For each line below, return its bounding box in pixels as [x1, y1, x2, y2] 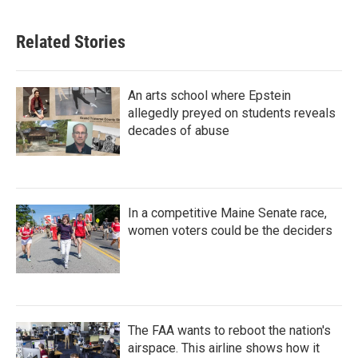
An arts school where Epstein [128, 88, 291, 103]
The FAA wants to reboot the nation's [128, 323, 331, 338]
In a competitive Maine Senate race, [128, 205, 327, 221]
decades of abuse [128, 123, 229, 138]
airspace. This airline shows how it [128, 340, 320, 356]
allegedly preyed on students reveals [128, 105, 336, 121]
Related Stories [16, 32, 125, 52]
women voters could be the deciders [128, 223, 332, 238]
